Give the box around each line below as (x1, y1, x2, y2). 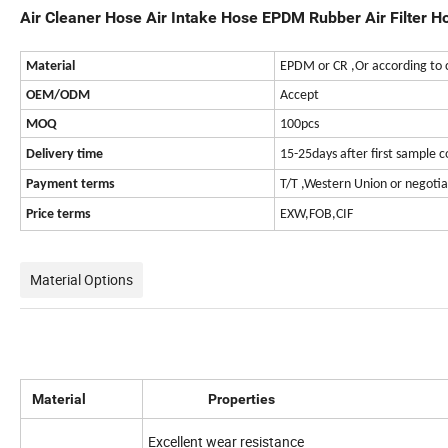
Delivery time (26, 147, 103, 163)
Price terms (26, 207, 91, 223)
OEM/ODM (26, 88, 90, 104)
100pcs (280, 117, 319, 133)
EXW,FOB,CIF (280, 207, 353, 223)
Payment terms (26, 177, 115, 193)
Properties (148, 391, 275, 408)
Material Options (30, 270, 133, 290)
